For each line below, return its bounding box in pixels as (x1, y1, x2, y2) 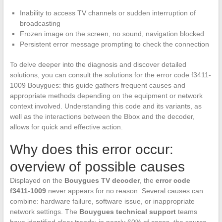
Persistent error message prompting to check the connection (19, 40, 209, 48)
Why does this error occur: (9, 141, 173, 157)
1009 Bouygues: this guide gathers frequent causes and (9, 81, 185, 89)
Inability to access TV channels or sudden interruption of (19, 8, 196, 17)
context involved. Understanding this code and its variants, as (9, 102, 202, 110)
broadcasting (19, 19, 60, 27)
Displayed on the (9, 176, 64, 184)
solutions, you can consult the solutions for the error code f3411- (9, 70, 211, 79)
